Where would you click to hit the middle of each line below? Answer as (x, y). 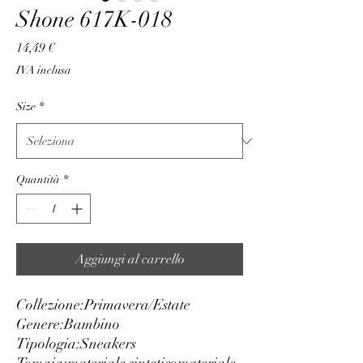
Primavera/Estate (137, 305)
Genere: (40, 324)
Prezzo (73, 47)
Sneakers (108, 344)
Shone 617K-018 (94, 19)
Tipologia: (48, 344)
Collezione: (50, 305)
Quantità (38, 179)
